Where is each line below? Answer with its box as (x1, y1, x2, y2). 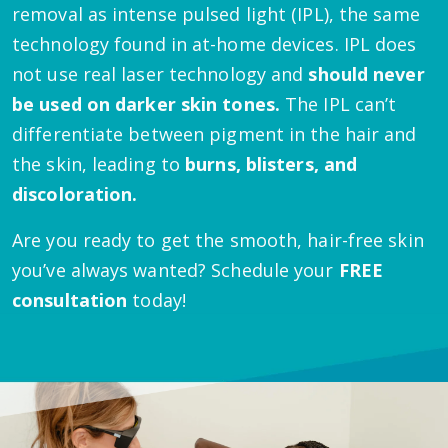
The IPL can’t (279, 91, 397, 116)
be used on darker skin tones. (12, 91, 280, 116)
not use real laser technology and (12, 61, 309, 86)
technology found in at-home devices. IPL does (12, 31, 417, 56)
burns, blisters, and (185, 151, 358, 176)
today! (127, 287, 186, 312)
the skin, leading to (12, 151, 186, 176)
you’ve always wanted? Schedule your (12, 257, 339, 282)
